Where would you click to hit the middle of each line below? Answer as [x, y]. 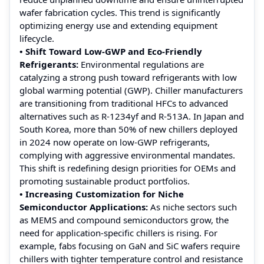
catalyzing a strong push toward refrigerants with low [128, 77]
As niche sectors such [194, 207]
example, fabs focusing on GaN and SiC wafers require [130, 245]
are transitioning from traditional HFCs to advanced [124, 103]
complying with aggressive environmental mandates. [127, 155]
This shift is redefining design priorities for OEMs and [128, 168]
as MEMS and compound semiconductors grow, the [124, 220]
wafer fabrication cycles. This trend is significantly [120, 12]
